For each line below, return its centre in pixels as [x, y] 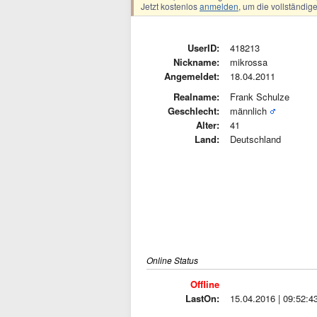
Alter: [208, 125]
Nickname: [196, 62]
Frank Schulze [260, 97]
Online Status [172, 260]
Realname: [196, 97]
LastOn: [202, 298]
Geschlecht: [194, 111]
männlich [248, 111]
